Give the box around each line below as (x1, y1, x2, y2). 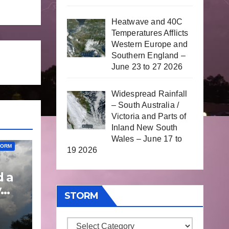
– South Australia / (111, 101, 179, 110)
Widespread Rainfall (111, 89, 188, 99)
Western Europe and (111, 40, 188, 49)
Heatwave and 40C (111, 17, 183, 27)
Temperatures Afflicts (111, 29, 189, 38)
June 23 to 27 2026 (111, 62, 183, 72)
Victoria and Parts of (111, 112, 187, 121)
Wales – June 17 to (111, 134, 182, 144)
